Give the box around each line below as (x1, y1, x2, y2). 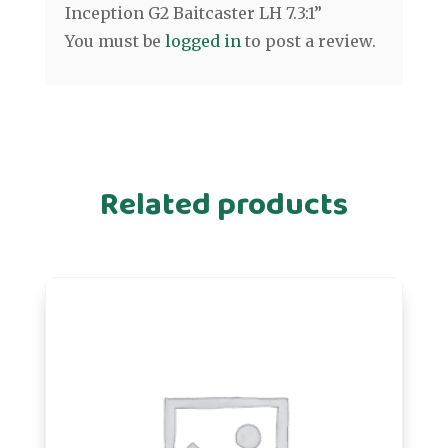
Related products (99, 180, 348, 232)
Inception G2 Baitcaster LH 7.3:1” (64, 3, 322, 24)
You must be (64, 31, 165, 52)
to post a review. (240, 31, 376, 52)
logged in (164, 31, 241, 52)
